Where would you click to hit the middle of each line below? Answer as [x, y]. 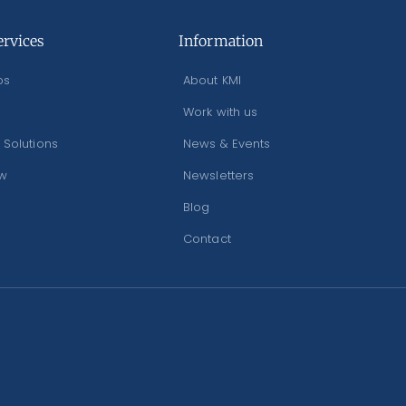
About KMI [212, 81]
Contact [207, 239]
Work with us [221, 112]
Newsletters [219, 176]
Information [221, 41]
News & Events [227, 144]
